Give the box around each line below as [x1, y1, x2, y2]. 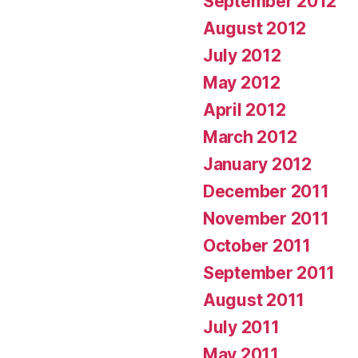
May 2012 [203, 72, 280, 93]
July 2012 [203, 45, 281, 66]
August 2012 [203, 18, 307, 38]
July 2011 [203, 316, 280, 337]
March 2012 [203, 126, 297, 147]
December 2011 [203, 181, 329, 201]
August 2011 [203, 289, 305, 310]
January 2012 [203, 153, 312, 174]
